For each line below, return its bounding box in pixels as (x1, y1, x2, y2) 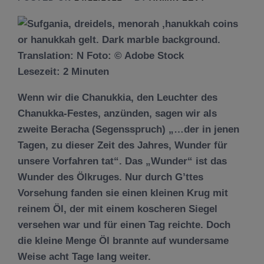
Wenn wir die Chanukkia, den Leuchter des (18, 92, 217, 103)
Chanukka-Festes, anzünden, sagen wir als (18, 108, 217, 119)
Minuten (71, 66, 109, 77)
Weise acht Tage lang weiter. (18, 251, 151, 262)
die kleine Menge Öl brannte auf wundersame (18, 235, 229, 246)
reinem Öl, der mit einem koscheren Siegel (18, 203, 217, 214)
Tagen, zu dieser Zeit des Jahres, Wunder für (18, 140, 227, 151)
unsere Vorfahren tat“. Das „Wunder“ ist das (18, 156, 227, 167)
